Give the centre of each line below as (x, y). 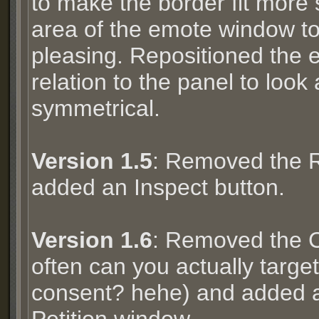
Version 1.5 (92, 161)
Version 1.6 (92, 240)
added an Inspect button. (158, 187)
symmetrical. (96, 108)
